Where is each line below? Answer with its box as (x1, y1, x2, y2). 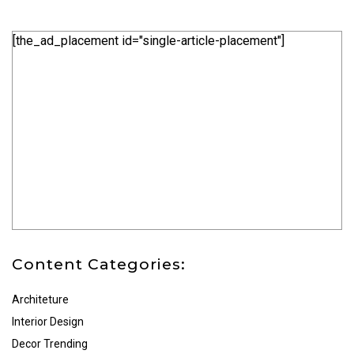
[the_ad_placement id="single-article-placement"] (13, 33, 284, 49)
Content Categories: (12, 255, 186, 274)
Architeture (12, 293, 69, 307)
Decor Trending (12, 337, 88, 351)
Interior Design (12, 315, 84, 329)
